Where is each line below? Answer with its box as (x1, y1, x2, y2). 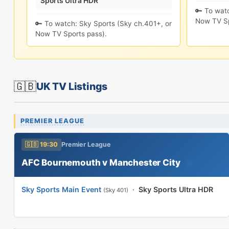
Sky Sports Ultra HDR (139, 185, 213, 194)
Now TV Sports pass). (35, 30, 107, 38)
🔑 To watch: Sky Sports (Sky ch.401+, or (35, 19, 172, 28)
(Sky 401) (103, 187, 128, 194)
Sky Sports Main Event (21, 185, 101, 194)
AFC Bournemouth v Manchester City (21, 157, 180, 168)
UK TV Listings (36, 80, 108, 93)
